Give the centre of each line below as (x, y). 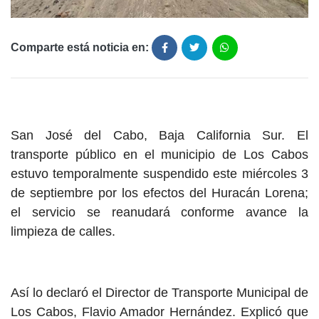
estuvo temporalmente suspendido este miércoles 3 (159, 174)
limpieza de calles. (63, 232)
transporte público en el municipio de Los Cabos (159, 155)
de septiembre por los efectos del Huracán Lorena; (159, 193)
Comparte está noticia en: (80, 48)
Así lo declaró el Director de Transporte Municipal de (159, 293)
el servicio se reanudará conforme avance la (159, 213)
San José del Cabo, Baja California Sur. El (159, 136)
